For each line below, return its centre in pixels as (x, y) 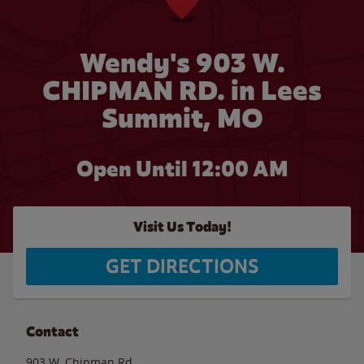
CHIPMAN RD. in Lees (182, 91)
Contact (52, 331)
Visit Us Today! (182, 227)
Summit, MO (182, 118)
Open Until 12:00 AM (182, 169)
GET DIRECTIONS (182, 266)
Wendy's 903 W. (182, 63)
